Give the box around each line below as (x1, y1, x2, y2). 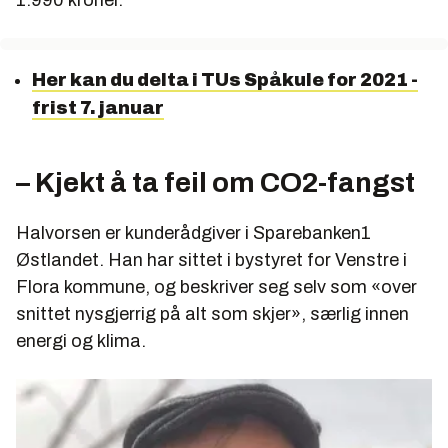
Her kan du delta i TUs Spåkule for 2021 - (32, 70, 418, 91)
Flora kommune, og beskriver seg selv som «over (16, 277, 417, 298)
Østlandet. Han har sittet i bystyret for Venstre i (16, 250, 407, 271)
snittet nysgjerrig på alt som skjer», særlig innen (16, 304, 409, 325)
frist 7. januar (32, 98, 164, 119)
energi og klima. (16, 331, 146, 352)
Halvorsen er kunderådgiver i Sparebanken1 (16, 223, 371, 244)
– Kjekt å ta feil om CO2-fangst (16, 167, 415, 199)
